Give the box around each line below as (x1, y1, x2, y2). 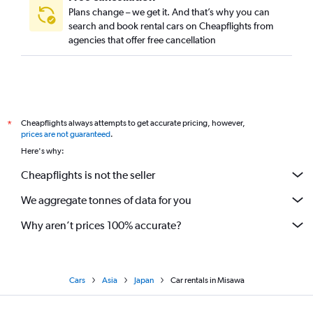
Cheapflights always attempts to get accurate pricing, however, (21, 118, 245, 128)
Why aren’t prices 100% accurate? (21, 218, 182, 232)
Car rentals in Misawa (170, 275, 245, 285)
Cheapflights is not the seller (21, 168, 155, 182)
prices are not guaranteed (21, 129, 110, 139)
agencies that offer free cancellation (68, 34, 216, 45)
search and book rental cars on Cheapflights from (68, 20, 273, 31)
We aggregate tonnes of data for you (21, 193, 191, 207)
